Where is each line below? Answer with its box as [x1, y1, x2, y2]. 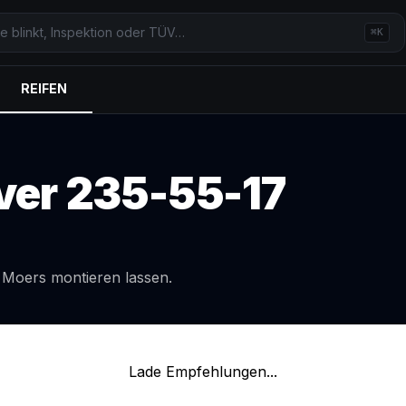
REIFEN [21, 81, 67, 96]
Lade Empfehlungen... [129, 362, 277, 381]
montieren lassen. [46, 268, 172, 286]
